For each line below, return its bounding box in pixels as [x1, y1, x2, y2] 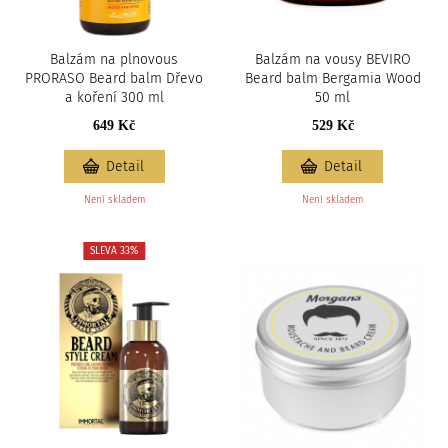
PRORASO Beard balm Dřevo [25, 69, 204, 87]
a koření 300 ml [64, 88, 164, 106]
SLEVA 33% [90, 244, 139, 257]
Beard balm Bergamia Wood [244, 69, 421, 87]
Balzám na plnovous [50, 50, 179, 68]
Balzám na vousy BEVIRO [254, 50, 411, 68]
